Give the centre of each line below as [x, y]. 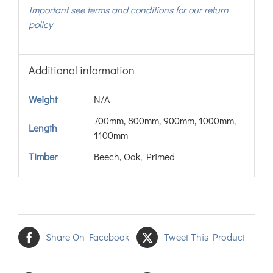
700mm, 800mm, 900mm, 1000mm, [165, 121]
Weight [43, 99]
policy [40, 24]
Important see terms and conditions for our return [128, 9]
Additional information [81, 70]
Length [43, 128]
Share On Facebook [87, 237]
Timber [43, 157]
